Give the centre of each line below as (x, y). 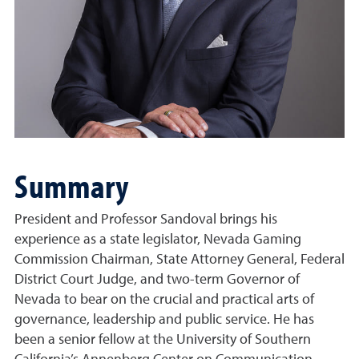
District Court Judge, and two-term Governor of (157, 280)
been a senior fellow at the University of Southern (163, 340)
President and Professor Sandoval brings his (146, 220)
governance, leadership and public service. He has (164, 320)
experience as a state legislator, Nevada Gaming (158, 240)
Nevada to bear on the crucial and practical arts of (164, 300)
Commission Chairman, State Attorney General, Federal (179, 260)
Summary (71, 185)
